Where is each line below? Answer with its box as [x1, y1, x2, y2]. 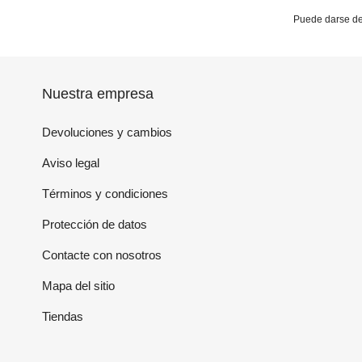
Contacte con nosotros [42, 248, 162, 263]
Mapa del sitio [42, 279, 115, 293]
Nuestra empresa [42, 86, 154, 103]
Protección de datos [42, 217, 147, 232]
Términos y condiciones [42, 187, 168, 201]
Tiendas [42, 309, 83, 324]
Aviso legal [42, 156, 99, 170]
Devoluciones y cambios [42, 125, 172, 140]
